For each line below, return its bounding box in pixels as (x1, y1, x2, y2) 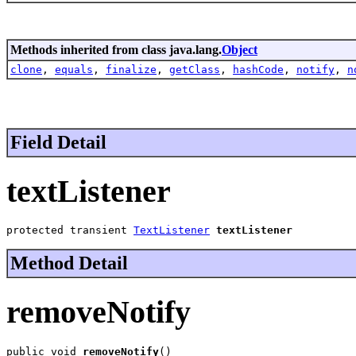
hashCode (233, 63, 284, 75)
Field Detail (10, 131, 106, 153)
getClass (169, 63, 220, 75)
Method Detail (10, 253, 128, 274)
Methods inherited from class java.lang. (10, 42, 222, 56)
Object (222, 42, 257, 56)
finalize (106, 63, 157, 75)
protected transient (6, 224, 133, 237)
